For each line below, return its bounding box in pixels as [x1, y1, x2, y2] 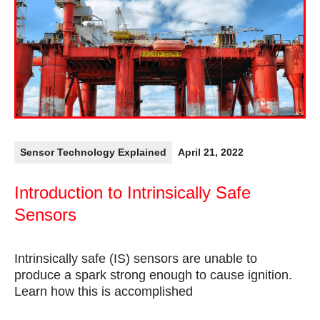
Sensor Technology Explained [20, 146, 166, 159]
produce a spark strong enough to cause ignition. [14, 268, 292, 283]
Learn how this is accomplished [14, 284, 193, 299]
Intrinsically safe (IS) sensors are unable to [14, 251, 257, 266]
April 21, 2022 [178, 146, 244, 159]
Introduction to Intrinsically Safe [14, 183, 251, 203]
